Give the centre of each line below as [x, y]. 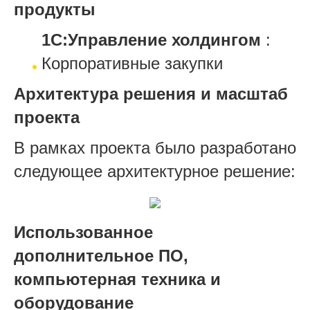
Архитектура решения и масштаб [151, 93]
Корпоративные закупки [132, 63]
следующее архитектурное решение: [155, 171]
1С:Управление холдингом [151, 39]
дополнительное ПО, [101, 255]
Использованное [83, 232]
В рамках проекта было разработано [155, 147]
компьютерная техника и [117, 279]
